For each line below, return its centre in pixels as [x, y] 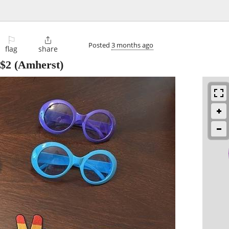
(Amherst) [37, 65]
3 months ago [132, 45]
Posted [100, 45]
